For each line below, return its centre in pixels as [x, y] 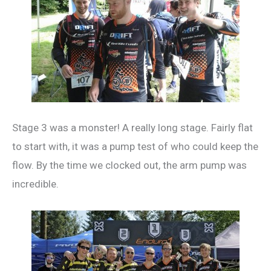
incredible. [35, 184]
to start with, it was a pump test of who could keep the [135, 147]
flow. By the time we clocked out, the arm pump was [129, 165]
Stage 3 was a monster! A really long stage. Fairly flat [132, 128]
